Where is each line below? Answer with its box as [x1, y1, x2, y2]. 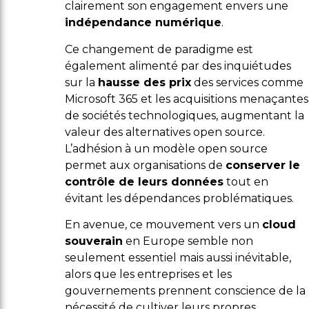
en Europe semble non [123, 234, 253, 248]
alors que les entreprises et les [65, 267, 232, 281]
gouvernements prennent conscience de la [65, 283, 306, 297]
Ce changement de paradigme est [65, 42, 253, 56]
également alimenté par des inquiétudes [65, 59, 291, 72]
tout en [223, 175, 268, 188]
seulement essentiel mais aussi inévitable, [65, 250, 291, 264]
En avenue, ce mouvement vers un [65, 217, 262, 231]
